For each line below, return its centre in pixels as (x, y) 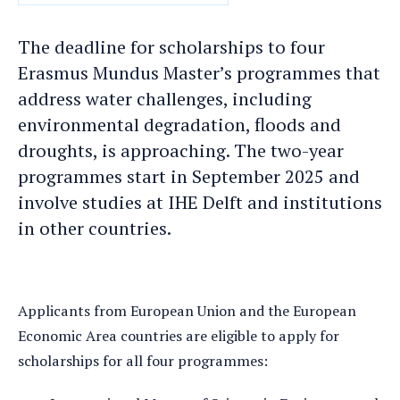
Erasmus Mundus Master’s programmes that (199, 73)
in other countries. (95, 228)
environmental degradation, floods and (179, 125)
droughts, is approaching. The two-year (181, 150)
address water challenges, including (165, 99)
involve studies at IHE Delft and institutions (200, 202)
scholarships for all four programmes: (145, 361)
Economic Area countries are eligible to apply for (179, 336)
